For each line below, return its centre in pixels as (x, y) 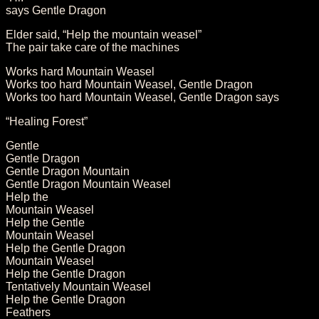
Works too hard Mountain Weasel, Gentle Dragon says (142, 97)
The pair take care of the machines (93, 47)
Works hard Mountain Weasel (80, 71)
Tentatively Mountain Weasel (78, 286)
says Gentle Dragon (56, 10)
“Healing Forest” (47, 121)
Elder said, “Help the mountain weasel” (104, 34)
